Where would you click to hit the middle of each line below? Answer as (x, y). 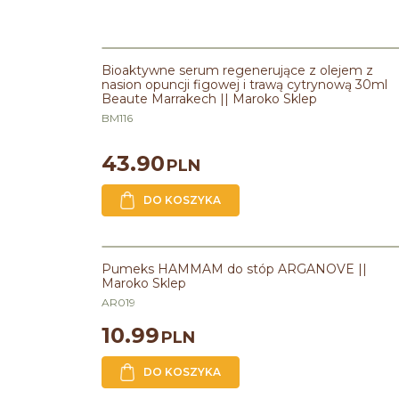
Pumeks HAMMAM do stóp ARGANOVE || (234, 269)
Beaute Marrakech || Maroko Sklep (209, 99)
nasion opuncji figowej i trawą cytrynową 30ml (244, 85)
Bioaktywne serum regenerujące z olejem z (237, 70)
